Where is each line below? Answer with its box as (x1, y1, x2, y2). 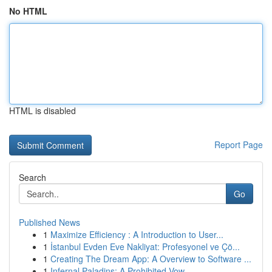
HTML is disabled (9, 104, 76, 117)
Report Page (214, 138, 263, 151)
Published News (19, 216, 80, 228)
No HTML (9, 5, 47, 17)
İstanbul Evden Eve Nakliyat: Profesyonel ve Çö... (50, 240, 240, 253)
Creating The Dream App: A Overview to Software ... (50, 253, 251, 265)
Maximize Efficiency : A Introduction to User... (50, 228, 223, 240)
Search (19, 171, 46, 183)
